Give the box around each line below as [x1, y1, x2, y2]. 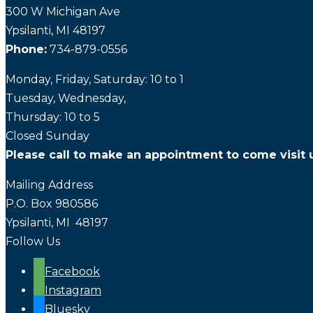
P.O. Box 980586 [6, 196, 98, 210]
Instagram [45, 283, 101, 297]
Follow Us [6, 234, 60, 248]
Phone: [6, 42, 47, 56]
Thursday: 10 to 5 [6, 110, 100, 124]
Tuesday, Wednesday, [6, 91, 126, 105]
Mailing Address [6, 177, 93, 191]
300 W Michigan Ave [6, 4, 120, 18]
